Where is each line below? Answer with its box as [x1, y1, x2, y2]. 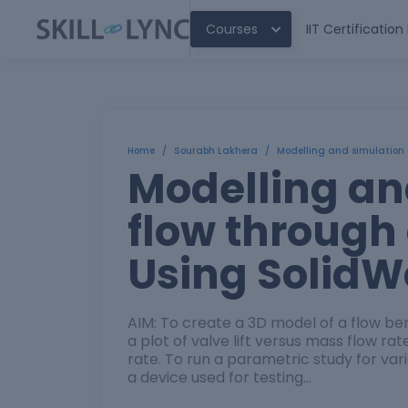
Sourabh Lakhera [174, 144, 258, 158]
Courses [205, 20, 258, 38]
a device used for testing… [127, 367, 311, 388]
